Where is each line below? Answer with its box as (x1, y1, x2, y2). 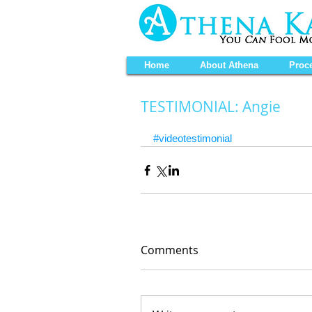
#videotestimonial (153, 132, 232, 144)
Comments (141, 242, 198, 258)
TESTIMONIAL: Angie (141, 97, 281, 116)
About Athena (199, 60, 258, 70)
